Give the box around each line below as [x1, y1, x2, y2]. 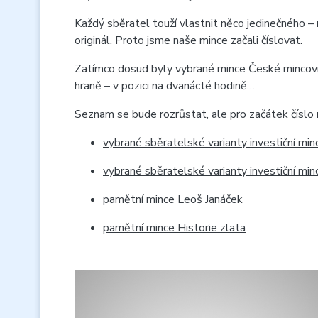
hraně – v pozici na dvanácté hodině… [75, 78, 255, 94]
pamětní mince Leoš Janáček [103, 192, 243, 207]
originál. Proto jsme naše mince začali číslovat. [75, 33, 302, 48]
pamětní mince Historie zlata [103, 220, 246, 236]
